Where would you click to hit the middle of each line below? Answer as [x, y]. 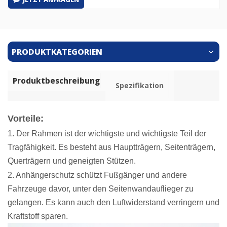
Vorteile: [26, 119]
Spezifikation [140, 86]
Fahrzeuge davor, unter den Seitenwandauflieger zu [101, 189]
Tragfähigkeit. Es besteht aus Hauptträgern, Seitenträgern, [111, 147]
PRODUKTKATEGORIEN [57, 52]
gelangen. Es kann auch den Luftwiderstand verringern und [113, 203]
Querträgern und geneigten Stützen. [72, 161]
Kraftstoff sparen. [38, 216]
